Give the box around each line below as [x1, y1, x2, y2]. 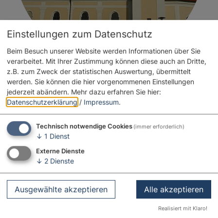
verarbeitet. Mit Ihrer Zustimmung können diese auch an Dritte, [7, 57, 206, 66]
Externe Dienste [36, 147, 85, 155]
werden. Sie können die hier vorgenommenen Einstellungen [7, 77, 194, 86]
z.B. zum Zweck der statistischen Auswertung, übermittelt [7, 67, 191, 76]
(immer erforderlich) [133, 123, 185, 130]
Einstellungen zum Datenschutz [7, 28, 152, 40]
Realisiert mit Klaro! [158, 205, 207, 212]
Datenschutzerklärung [7, 98, 77, 107]
